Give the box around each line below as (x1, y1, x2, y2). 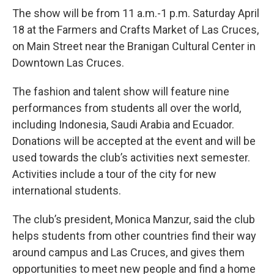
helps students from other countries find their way (12, 229, 256, 242)
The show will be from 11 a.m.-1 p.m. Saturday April (12, 7, 259, 20)
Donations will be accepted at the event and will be (12, 135, 256, 147)
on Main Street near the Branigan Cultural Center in (12, 40, 256, 53)
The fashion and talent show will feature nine (12, 85, 229, 98)
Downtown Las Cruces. (12, 56, 124, 69)
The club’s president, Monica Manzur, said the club (12, 213, 255, 226)
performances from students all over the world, (12, 102, 241, 114)
